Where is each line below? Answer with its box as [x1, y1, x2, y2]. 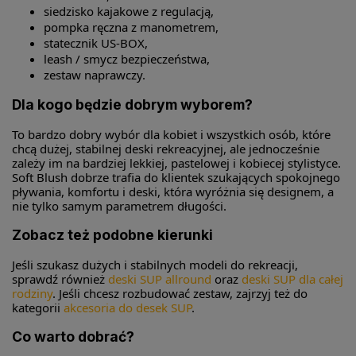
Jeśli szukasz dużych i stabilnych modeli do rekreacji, [12, 256, 298, 273]
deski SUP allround [108, 270, 211, 287]
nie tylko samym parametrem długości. [12, 197, 226, 214]
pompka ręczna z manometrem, [44, 18, 219, 35]
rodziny [12, 284, 52, 301]
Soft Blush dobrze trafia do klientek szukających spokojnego [12, 168, 340, 185]
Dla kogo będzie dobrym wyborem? [12, 96, 253, 114]
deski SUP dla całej [242, 270, 343, 287]
